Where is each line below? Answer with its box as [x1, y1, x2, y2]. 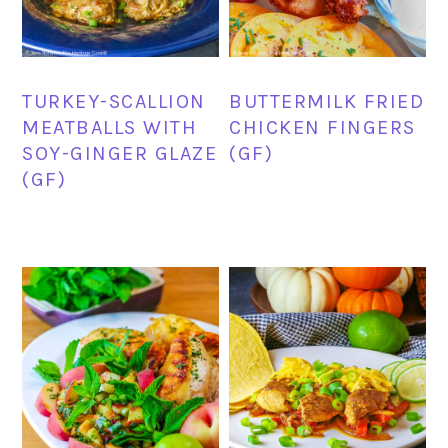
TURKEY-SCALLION [22, 90, 206, 114]
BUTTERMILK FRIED [229, 90, 425, 114]
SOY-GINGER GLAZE [22, 142, 218, 166]
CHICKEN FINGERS [229, 116, 416, 140]
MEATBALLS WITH [22, 116, 198, 140]
